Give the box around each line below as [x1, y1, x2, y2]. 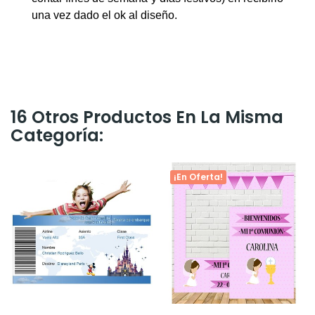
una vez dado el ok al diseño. [32, 8, 177, 21]
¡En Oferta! [173, 170, 223, 183]
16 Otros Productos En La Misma [11, 105, 283, 129]
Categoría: [11, 123, 103, 147]
